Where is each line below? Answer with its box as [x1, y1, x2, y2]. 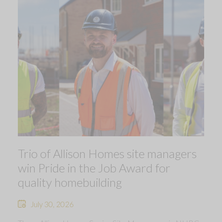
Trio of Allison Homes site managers [18, 146, 197, 161]
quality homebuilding [18, 174, 122, 189]
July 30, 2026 [31, 199, 74, 209]
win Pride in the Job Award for [18, 160, 170, 175]
